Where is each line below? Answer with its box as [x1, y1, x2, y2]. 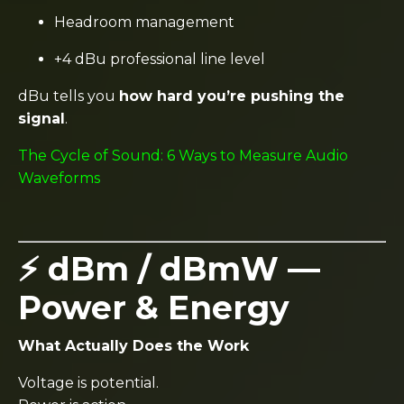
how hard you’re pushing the [119, 87, 344, 105]
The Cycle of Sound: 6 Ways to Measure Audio [18, 146, 348, 164]
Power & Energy [18, 287, 289, 327]
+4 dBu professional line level [54, 50, 265, 68]
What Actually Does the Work [18, 336, 249, 354]
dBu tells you [18, 87, 119, 105]
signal [18, 109, 65, 127]
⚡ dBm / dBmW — [18, 248, 320, 289]
